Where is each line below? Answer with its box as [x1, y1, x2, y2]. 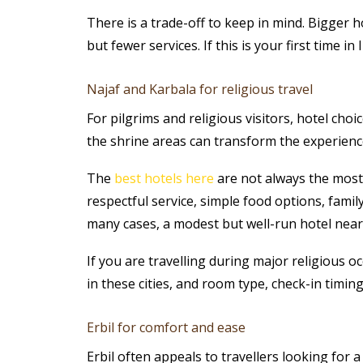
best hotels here [113, 169, 214, 188]
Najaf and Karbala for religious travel [86, 80, 313, 99]
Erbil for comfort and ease [86, 318, 246, 337]
